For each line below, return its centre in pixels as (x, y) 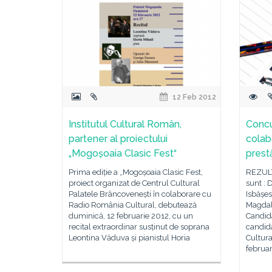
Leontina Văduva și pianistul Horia (129, 238)
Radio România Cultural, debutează (133, 205)
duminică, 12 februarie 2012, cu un (131, 216)
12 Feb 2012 (194, 97)
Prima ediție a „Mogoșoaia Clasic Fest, (136, 172)
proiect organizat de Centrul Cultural (134, 183)
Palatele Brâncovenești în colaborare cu (140, 194)
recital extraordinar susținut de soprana (139, 227)
